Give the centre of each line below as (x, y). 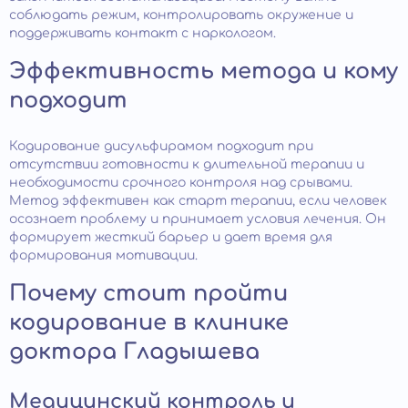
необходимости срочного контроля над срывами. (181, 182)
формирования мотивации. (103, 255)
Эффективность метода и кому (204, 71)
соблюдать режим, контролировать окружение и (181, 15)
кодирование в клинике (149, 322)
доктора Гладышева (134, 352)
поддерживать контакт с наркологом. (143, 33)
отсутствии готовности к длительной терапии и (187, 164)
